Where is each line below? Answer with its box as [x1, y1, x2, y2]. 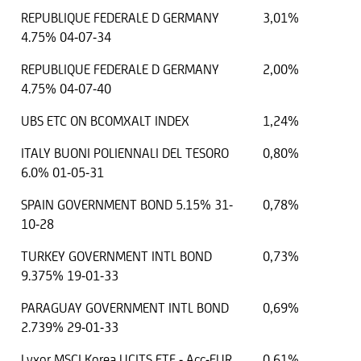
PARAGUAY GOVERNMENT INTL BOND [21, 300, 229, 317]
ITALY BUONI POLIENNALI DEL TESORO [21, 145, 229, 162]
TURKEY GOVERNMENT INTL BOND [21, 248, 212, 265]
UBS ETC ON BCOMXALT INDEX [21, 113, 189, 130]
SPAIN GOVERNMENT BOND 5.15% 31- [21, 197, 233, 214]
